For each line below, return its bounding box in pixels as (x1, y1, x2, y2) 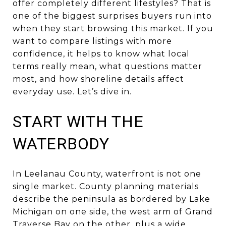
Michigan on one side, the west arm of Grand (13, 206, 213, 216)
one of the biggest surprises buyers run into (13, 11, 212, 21)
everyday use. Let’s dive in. (13, 87, 132, 96)
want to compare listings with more (13, 36, 172, 46)
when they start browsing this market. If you (13, 24, 213, 33)
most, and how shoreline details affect (13, 74, 184, 84)
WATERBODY (13, 134, 109, 153)
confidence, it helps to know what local (13, 49, 190, 59)
